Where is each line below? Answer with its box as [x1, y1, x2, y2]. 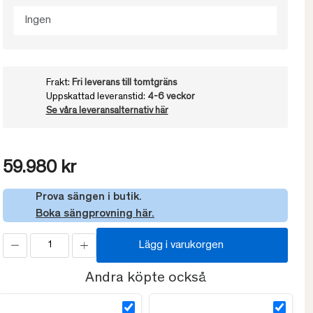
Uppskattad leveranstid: [45, 92, 147, 103]
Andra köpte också [85, 271, 206, 286]
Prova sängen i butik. [36, 191, 142, 203]
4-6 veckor [147, 92, 195, 103]
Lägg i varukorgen [138, 240, 224, 252]
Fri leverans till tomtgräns [71, 78, 177, 89]
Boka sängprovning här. [36, 208, 154, 220]
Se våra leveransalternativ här [45, 106, 168, 117]
